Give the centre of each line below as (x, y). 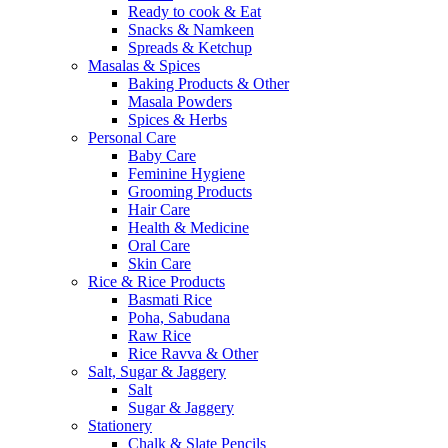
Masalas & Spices (144, 66)
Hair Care (159, 210)
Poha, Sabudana (179, 318)
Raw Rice (159, 336)
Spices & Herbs (177, 120)
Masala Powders (180, 102)
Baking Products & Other (208, 84)
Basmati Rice (170, 300)
